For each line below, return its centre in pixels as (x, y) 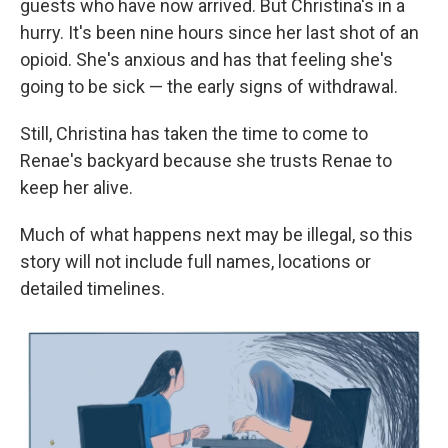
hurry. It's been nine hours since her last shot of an (219, 32)
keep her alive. (76, 187)
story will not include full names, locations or (195, 261)
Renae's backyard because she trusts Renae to (206, 160)
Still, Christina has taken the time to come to (194, 133)
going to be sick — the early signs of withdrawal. (209, 86)
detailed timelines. (92, 288)
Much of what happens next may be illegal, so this (216, 234)
